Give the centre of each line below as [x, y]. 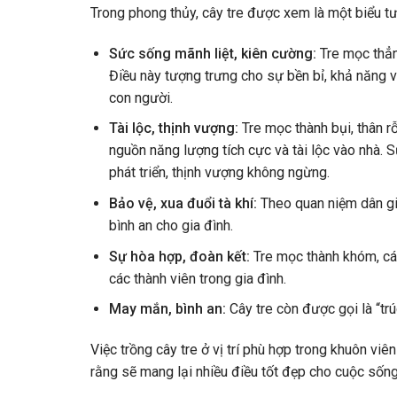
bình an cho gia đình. [171, 226]
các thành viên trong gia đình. [197, 278]
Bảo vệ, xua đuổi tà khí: [183, 204]
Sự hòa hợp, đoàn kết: [179, 256]
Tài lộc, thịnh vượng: [173, 128]
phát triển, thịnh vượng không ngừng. [219, 173]
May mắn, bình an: [167, 309]
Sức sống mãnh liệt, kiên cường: [212, 53]
